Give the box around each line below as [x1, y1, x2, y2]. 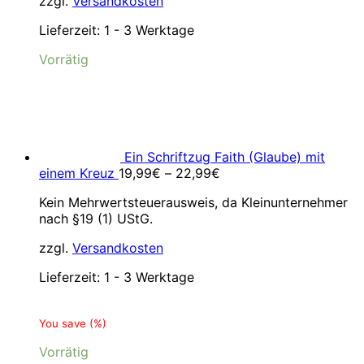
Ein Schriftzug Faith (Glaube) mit [124, 149, 325, 165]
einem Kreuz [39, 165, 115, 181]
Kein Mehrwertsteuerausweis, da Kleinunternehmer [39, 194, 348, 210]
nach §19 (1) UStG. [39, 210, 153, 227]
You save [39, 317, 89, 330]
